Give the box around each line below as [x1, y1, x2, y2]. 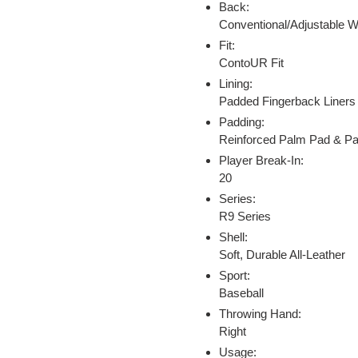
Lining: [219, 76, 253, 90]
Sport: [219, 268, 250, 282]
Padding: [219, 114, 265, 129]
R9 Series [219, 209, 271, 223]
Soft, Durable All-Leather [219, 247, 345, 261]
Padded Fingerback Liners [219, 93, 356, 108]
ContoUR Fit [219, 55, 284, 70]
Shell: [219, 229, 248, 244]
